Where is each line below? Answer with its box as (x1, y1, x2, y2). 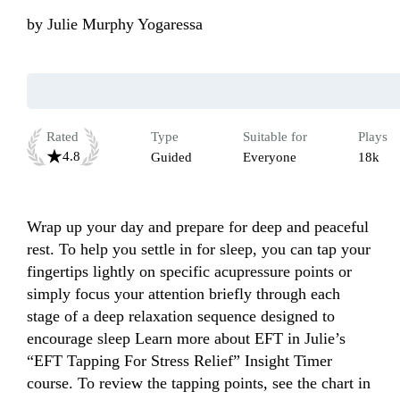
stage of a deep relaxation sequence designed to (27, 307, 335, 326)
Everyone (243, 150, 296, 165)
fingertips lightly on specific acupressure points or (27, 262, 352, 281)
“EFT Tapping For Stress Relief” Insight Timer (27, 352, 332, 371)
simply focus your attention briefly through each (27, 285, 340, 304)
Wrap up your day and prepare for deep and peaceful (27, 218, 369, 237)
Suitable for (243, 129, 307, 145)
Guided (151, 150, 192, 165)
